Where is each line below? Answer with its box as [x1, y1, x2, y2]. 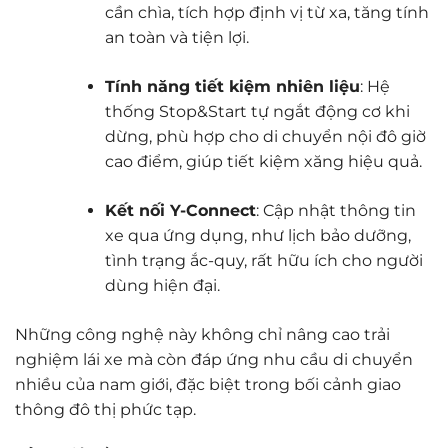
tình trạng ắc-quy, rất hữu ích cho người [104, 250, 423, 270]
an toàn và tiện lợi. [104, 27, 249, 47]
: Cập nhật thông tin [255, 200, 416, 220]
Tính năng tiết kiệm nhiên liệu [104, 76, 360, 96]
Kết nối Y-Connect [104, 200, 256, 220]
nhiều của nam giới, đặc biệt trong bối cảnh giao [15, 374, 401, 394]
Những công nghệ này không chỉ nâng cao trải [15, 324, 390, 344]
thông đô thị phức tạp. [15, 399, 196, 419]
